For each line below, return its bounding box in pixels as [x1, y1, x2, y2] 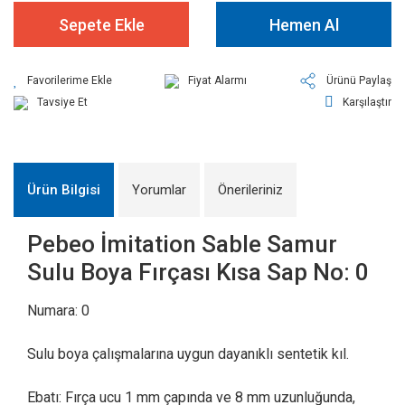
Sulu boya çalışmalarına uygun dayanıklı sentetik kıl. [27, 345, 349, 363]
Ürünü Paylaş [326, 74, 391, 87]
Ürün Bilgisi [27, 182, 100, 198]
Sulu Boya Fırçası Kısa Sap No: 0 [27, 259, 369, 286]
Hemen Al [268, 14, 339, 34]
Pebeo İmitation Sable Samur [27, 231, 337, 258]
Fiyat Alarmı [187, 74, 247, 87]
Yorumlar [132, 182, 186, 198]
